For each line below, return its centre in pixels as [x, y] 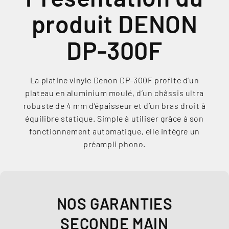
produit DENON [114, 24]
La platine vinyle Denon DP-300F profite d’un [114, 80]
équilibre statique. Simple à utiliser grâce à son [114, 119]
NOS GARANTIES [114, 204]
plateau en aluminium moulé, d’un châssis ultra [114, 93]
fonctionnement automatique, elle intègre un [114, 131]
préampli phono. [114, 144]
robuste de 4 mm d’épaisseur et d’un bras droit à [114, 106]
